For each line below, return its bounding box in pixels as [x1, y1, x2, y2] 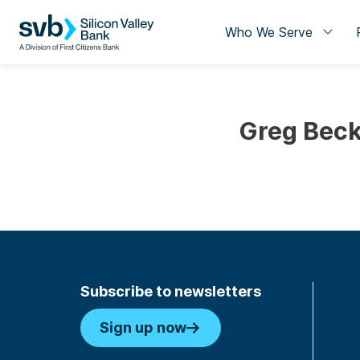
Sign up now [100, 319, 186, 336]
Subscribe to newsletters [80, 283, 261, 300]
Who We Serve [224, 24, 313, 40]
